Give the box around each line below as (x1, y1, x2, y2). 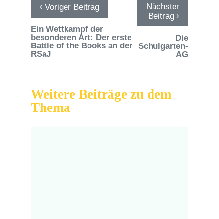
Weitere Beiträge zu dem (30, 87, 171, 102)
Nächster (146, 1, 180, 11)
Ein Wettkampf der (30, 24, 103, 34)
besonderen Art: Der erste (30, 32, 131, 42)
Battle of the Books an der (30, 41, 132, 50)
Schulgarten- (138, 41, 189, 51)
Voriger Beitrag (42, 2, 99, 12)
